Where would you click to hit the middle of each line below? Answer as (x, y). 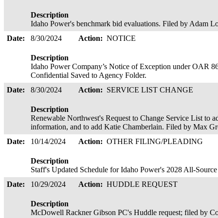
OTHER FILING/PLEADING (156, 141)
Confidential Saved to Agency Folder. (91, 75)
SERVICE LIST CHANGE (151, 90)
